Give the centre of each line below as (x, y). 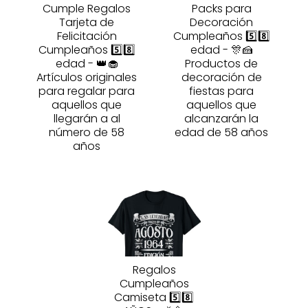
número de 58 (87, 132)
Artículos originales (87, 77)
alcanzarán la (221, 118)
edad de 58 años (221, 132)
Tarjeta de (87, 22)
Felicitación (87, 36)
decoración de (221, 77)
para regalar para (87, 91)
